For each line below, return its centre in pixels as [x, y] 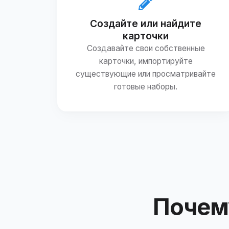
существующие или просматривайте [146, 74]
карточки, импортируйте [146, 61]
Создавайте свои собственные [146, 48]
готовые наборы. [146, 86]
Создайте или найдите [146, 23]
